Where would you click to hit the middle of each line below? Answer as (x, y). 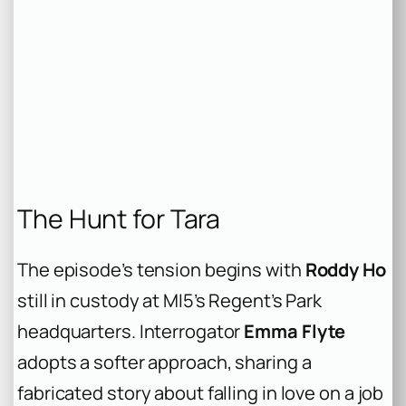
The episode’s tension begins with (161, 270)
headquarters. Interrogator (131, 332)
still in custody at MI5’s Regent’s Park (170, 301)
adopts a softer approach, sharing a (164, 362)
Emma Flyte (295, 332)
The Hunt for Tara (119, 218)
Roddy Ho (345, 270)
